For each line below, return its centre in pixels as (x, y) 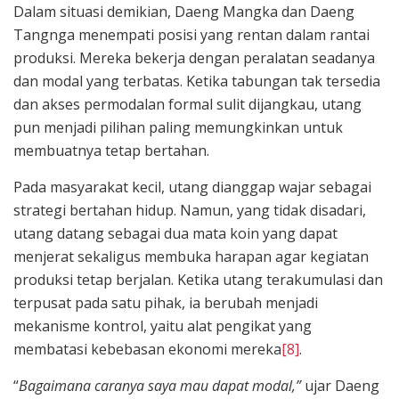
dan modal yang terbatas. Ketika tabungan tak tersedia (197, 81)
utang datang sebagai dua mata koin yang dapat (175, 233)
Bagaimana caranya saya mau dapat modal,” (160, 385)
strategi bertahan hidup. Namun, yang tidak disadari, (190, 210)
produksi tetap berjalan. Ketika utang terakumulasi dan (198, 279)
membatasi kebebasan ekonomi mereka (147, 349)
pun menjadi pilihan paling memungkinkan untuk (178, 127)
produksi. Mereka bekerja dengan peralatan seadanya (194, 57)
